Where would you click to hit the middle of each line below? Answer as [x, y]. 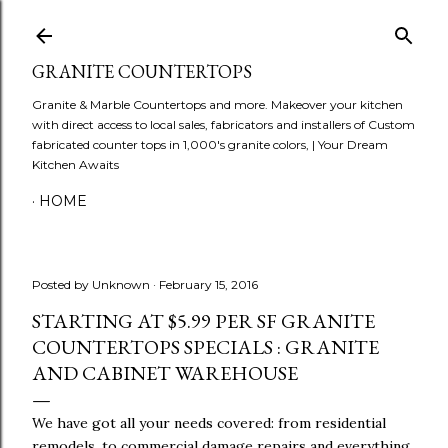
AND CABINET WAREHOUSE [165, 373]
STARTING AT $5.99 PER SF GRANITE [203, 321]
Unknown [121, 284]
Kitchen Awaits [75, 164]
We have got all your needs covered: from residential [209, 423]
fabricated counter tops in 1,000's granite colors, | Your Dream [210, 144]
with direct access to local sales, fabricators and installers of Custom [223, 124]
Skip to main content [224, 25]
